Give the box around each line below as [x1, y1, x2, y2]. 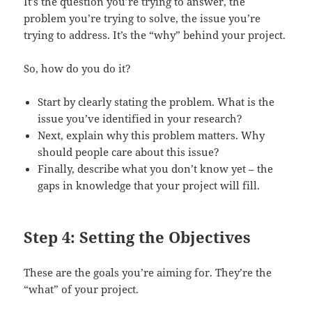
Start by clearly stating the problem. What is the [38, 94, 275, 109]
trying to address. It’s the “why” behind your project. [24, 27, 286, 42]
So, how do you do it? [24, 61, 132, 75]
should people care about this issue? [38, 144, 220, 159]
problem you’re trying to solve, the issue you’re [24, 10, 261, 25]
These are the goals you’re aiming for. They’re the [24, 265, 272, 279]
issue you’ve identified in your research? [38, 111, 243, 125]
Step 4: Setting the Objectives [24, 226, 251, 247]
